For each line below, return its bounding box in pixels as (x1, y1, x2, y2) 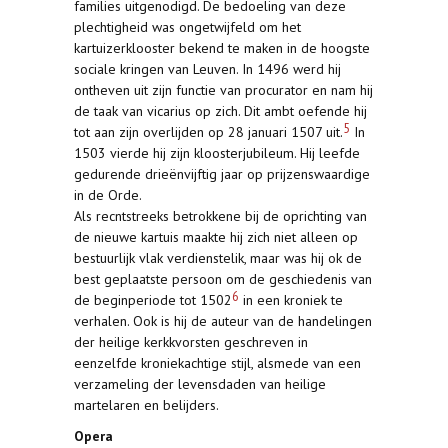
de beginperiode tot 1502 (74, 291, 232, 309)
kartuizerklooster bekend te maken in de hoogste (74, 39, 370, 57)
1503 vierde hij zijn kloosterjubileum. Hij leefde (74, 144, 360, 162)
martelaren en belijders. (74, 396, 219, 414)
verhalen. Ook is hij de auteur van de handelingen (74, 312, 372, 330)
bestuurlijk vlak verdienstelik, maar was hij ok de (74, 249, 362, 267)
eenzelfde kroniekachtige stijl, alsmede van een (74, 354, 361, 372)
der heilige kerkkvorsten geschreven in (74, 333, 308, 351)
